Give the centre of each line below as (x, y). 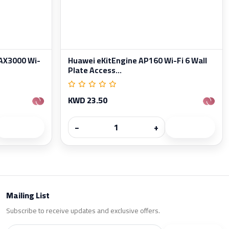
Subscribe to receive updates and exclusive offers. (83, 210)
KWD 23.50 (88, 100)
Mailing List (28, 195)
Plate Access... (95, 70)
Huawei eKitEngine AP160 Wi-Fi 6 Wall (138, 60)
